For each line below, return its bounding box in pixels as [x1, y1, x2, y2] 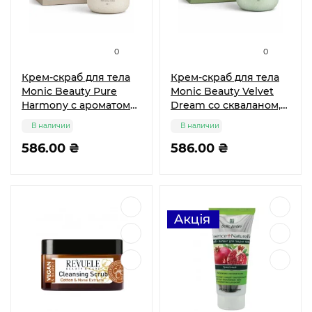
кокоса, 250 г [22, 113, 86, 125]
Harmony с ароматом [22, 99, 130, 111]
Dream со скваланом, [171, 99, 281, 111]
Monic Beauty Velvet [171, 85, 274, 97]
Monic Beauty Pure [22, 85, 117, 97]
